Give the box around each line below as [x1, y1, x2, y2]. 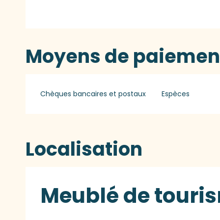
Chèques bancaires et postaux [40, 88, 146, 99]
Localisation [26, 136, 142, 162]
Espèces [161, 88, 190, 99]
